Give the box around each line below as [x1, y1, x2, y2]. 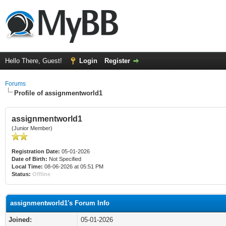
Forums [5, 80, 26, 87]
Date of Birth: [12, 156, 47, 162]
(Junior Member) [12, 125, 52, 131]
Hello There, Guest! [5, 57, 64, 65]
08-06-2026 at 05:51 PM [43, 163, 103, 169]
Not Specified [47, 156, 83, 162]
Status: [12, 171, 31, 177]
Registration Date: [12, 148, 60, 154]
